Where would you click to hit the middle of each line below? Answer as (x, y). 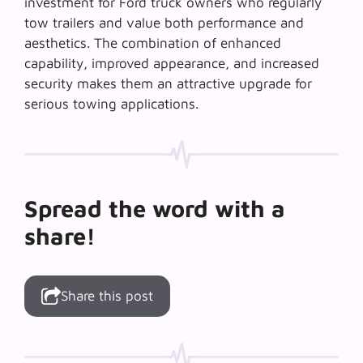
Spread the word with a (155, 208)
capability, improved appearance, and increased (172, 63)
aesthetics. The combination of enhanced (153, 43)
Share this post (107, 295)
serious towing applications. (111, 103)
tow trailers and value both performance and (164, 22)
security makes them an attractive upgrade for (168, 83)
